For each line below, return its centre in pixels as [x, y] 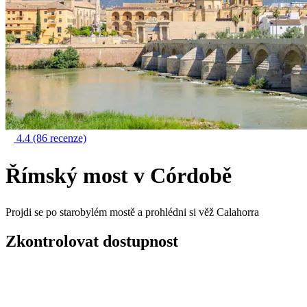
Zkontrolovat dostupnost [92, 241]
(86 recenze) [60, 138]
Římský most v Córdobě [119, 175]
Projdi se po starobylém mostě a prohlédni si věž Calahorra [132, 212]
